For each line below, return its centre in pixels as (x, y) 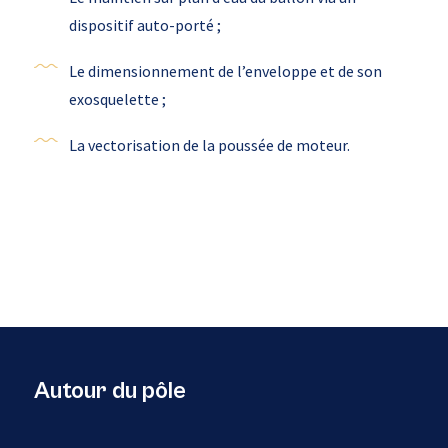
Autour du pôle (109, 391)
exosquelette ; (117, 99)
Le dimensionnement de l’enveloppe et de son (225, 71)
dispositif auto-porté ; (144, 25)
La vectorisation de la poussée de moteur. (209, 145)
